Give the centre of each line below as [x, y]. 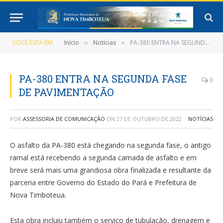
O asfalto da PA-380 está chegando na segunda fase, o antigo [111, 145]
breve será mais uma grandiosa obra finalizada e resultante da [111, 170]
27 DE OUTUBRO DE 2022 [149, 119]
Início [72, 43]
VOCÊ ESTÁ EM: [33, 43]
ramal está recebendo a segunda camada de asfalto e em [103, 158]
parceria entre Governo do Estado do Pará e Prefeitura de [103, 182]
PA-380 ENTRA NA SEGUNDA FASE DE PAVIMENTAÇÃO [167, 43]
